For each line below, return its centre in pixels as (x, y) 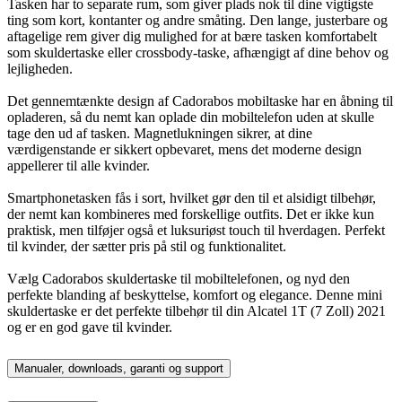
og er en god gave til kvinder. (90, 327)
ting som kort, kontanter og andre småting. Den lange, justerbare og (197, 20)
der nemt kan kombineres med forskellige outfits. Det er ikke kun (191, 214)
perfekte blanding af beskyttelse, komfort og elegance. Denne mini (195, 294)
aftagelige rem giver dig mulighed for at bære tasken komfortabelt (192, 36)
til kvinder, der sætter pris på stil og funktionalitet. (147, 246)
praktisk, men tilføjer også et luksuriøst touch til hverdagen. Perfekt (196, 230)
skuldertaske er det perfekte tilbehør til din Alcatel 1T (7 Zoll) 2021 (197, 310)
